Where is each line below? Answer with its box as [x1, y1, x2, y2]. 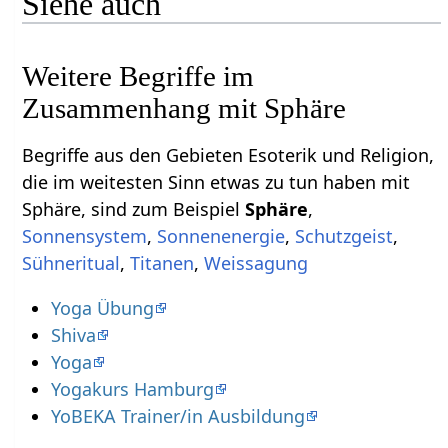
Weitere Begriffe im [22, 59, 255, 92]
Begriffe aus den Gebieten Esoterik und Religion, [22, 142, 435, 167]
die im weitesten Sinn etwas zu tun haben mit [22, 169, 411, 194]
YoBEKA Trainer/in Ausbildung [50, 403, 305, 428]
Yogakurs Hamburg [50, 376, 214, 401]
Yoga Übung [50, 295, 154, 320]
